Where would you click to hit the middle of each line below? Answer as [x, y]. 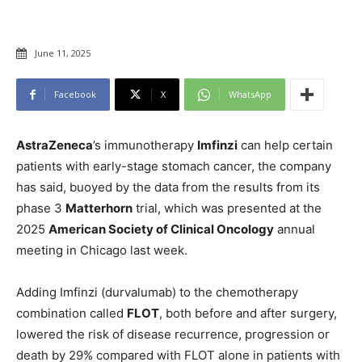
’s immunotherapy [145, 145]
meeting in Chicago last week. [102, 250]
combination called [72, 314]
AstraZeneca [55, 145]
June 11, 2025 [63, 53]
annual [295, 229]
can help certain [285, 145]
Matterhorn [99, 208]
